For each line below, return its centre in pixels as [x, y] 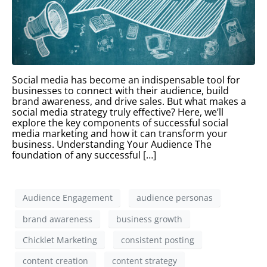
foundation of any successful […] [84, 155]
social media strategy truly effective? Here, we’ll [118, 112]
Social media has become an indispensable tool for [126, 80]
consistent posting [158, 240]
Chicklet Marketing [60, 240]
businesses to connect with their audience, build [120, 90]
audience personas [175, 198]
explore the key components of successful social [120, 122]
